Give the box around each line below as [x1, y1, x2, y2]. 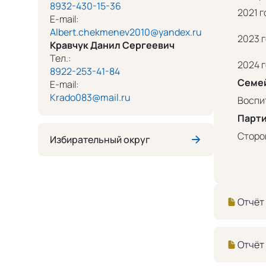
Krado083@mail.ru [50, 90, 131, 104]
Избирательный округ [50, 132, 150, 146]
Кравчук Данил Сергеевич [50, 38, 175, 52]
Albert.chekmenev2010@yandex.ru [50, 25, 202, 39]
